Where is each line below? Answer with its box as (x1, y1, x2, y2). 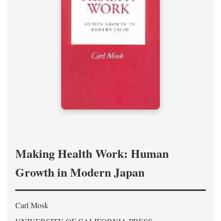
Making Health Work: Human (15, 144, 169, 162)
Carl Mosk (15, 199, 48, 210)
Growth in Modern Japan (15, 163, 145, 181)
